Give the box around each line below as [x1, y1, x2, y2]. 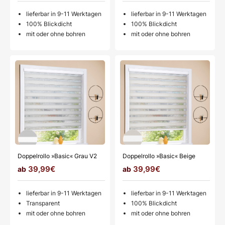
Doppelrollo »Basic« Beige [123, 152, 195, 160]
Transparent [26, 199, 60, 207]
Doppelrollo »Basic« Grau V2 [18, 152, 97, 160]
